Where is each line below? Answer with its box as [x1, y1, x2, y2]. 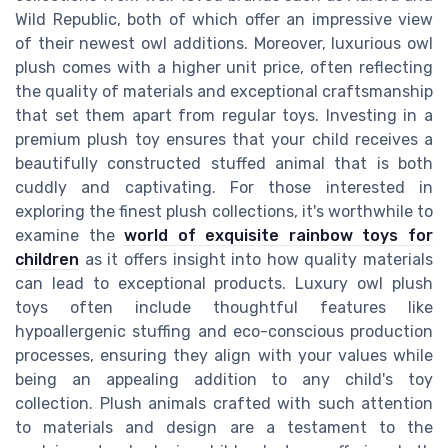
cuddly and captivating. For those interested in [15, 178, 433, 198]
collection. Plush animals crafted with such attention [15, 394, 433, 414]
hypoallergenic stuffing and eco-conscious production [15, 322, 433, 342]
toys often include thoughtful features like [15, 298, 433, 318]
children [15, 250, 79, 270]
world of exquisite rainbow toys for [124, 226, 434, 246]
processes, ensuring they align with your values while [15, 346, 433, 366]
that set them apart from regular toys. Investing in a [15, 106, 433, 126]
